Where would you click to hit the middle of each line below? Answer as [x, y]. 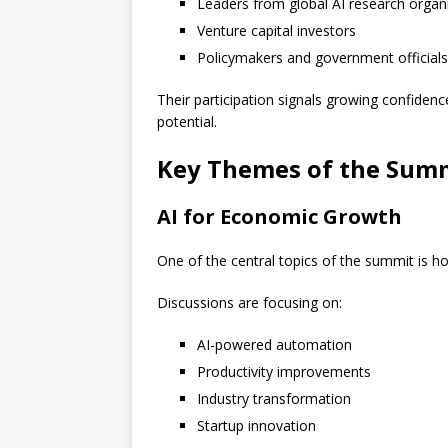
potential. [187, 122]
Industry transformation [274, 399]
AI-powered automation [274, 345]
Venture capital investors [276, 31]
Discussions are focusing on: [249, 303]
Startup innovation [256, 426]
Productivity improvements [284, 372]
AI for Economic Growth [279, 217]
